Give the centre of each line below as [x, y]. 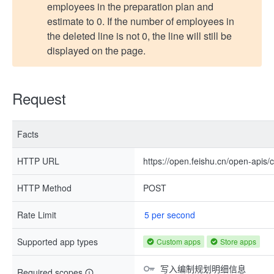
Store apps [238, 241]
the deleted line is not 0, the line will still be [139, 36]
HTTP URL [38, 161]
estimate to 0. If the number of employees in [141, 21]
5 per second [170, 215]
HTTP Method [44, 188]
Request [39, 98]
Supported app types [57, 242]
